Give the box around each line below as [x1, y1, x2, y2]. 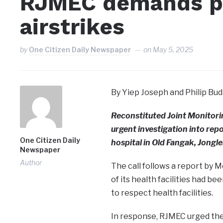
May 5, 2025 [153, 45, 194, 54]
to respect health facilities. [111, 188, 213, 198]
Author [20, 158, 42, 167]
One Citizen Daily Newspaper [29, 45, 131, 54]
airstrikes [20, 14, 125, 40]
